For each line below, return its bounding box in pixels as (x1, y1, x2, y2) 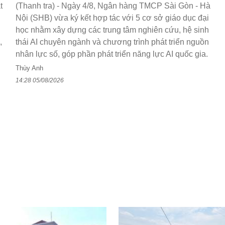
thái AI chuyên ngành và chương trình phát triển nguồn (16, 38, 209, 47)
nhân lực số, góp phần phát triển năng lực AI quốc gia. (16, 50, 208, 59)
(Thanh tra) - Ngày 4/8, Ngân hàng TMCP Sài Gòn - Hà (16, 2, 210, 11)
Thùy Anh (16, 64, 43, 72)
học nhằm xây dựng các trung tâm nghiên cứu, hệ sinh (16, 26, 209, 35)
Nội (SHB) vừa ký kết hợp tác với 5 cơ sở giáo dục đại (16, 14, 209, 23)
